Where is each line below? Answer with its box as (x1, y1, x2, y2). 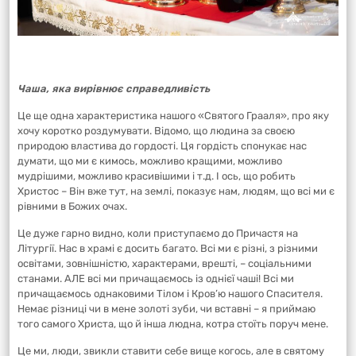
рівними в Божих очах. (17, 199, 127, 212)
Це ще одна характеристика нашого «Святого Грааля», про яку (17, 109, 329, 122)
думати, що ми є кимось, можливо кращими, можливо (17, 154, 282, 167)
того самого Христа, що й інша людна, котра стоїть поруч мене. (17, 317, 328, 330)
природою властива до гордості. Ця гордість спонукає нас (17, 139, 307, 152)
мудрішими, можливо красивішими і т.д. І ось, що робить (17, 169, 296, 182)
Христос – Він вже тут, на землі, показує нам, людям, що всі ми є (17, 184, 335, 197)
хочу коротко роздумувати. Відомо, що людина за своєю (17, 124, 295, 137)
